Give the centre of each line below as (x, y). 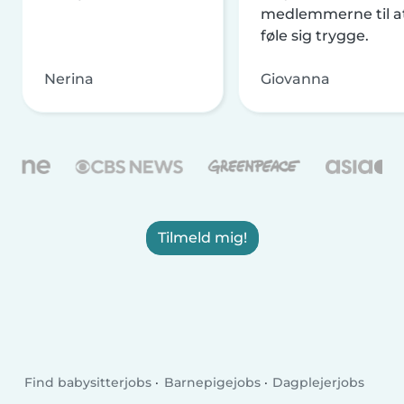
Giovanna (295, 78)
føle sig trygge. (315, 35)
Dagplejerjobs (319, 383)
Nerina (69, 78)
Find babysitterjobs (88, 383)
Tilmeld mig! (202, 237)
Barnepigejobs (212, 383)
